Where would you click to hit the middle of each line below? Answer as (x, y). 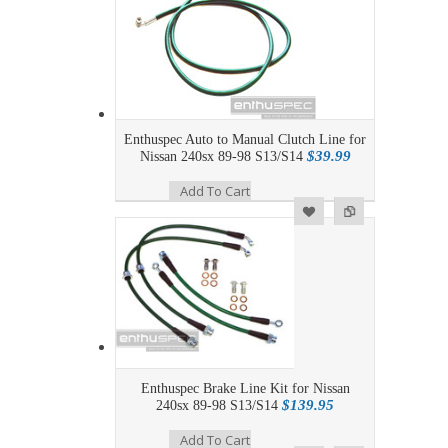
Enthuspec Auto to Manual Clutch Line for (245, 140)
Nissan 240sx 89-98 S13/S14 (221, 157)
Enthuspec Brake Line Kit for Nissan (245, 389)
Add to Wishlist (59, 208)
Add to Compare (100, 209)
